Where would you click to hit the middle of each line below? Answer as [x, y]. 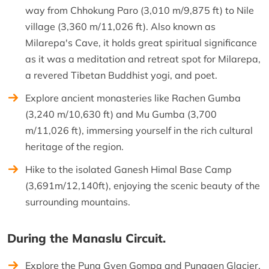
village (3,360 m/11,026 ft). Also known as [120, 26]
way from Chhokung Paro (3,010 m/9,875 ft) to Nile [140, 10]
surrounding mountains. [78, 201]
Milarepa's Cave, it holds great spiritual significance [141, 42]
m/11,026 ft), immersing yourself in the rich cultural [139, 130]
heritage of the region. [74, 146]
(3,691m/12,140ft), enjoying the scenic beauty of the [143, 185]
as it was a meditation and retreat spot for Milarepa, [143, 59]
